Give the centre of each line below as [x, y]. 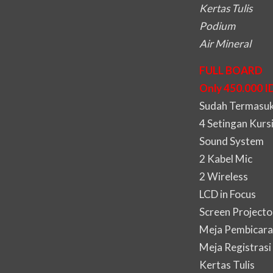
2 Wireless [224, 176]
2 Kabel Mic [226, 158]
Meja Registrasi [235, 247]
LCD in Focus [228, 194]
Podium [217, 26]
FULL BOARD [231, 70]
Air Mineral [225, 44]
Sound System [232, 141]
